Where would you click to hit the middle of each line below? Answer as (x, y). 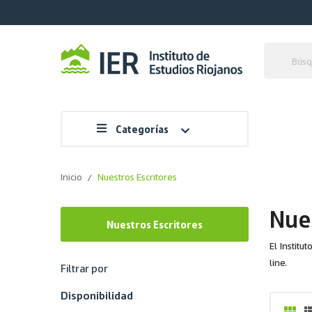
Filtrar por (84, 268)
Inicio (71, 177)
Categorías (142, 129)
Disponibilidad (97, 295)
